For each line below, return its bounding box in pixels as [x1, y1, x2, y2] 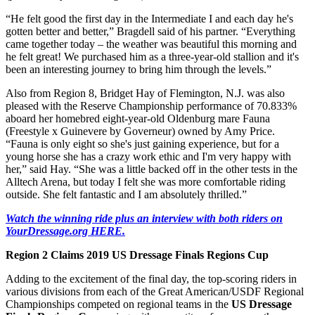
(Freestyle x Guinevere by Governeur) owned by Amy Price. [6, 125, 275, 138]
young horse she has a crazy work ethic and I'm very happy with [6, 150, 291, 163]
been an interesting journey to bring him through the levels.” [6, 63, 271, 76]
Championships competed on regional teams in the [6, 298, 231, 311]
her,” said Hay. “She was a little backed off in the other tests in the [6, 163, 297, 176]
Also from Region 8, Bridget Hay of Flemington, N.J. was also [6, 87, 285, 100]
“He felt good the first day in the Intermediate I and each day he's [6, 13, 293, 25]
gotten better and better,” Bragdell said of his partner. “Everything [6, 25, 295, 38]
